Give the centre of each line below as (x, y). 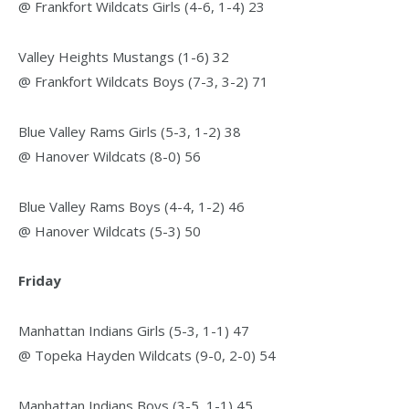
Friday (40, 281)
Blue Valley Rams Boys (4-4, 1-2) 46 (131, 206)
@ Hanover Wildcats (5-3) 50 (110, 231)
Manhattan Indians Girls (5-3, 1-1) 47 (134, 331)
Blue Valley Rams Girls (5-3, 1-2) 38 (130, 131)
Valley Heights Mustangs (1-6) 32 (124, 56)
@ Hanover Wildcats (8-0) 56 (110, 156)
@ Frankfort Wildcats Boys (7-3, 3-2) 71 (143, 81)
